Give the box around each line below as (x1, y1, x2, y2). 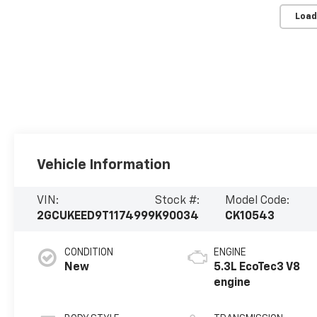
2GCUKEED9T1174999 (37, 211, 156, 223)
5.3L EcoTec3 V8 (214, 262, 301, 274)
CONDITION (64, 248, 114, 258)
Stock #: (155, 195, 200, 207)
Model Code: (224, 195, 289, 207)
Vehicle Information (37, 157, 171, 172)
